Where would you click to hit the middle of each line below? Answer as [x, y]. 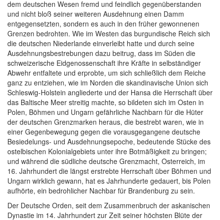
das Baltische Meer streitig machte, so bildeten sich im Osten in [106, 102]
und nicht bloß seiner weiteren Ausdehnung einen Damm [96, 14]
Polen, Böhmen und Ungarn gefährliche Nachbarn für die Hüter [105, 112]
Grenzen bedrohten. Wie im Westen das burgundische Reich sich [109, 34]
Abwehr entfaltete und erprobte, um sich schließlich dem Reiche [107, 73]
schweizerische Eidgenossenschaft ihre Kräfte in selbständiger [104, 63]
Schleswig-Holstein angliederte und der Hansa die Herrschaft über [110, 93]
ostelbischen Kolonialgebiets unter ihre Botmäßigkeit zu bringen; [107, 151]
